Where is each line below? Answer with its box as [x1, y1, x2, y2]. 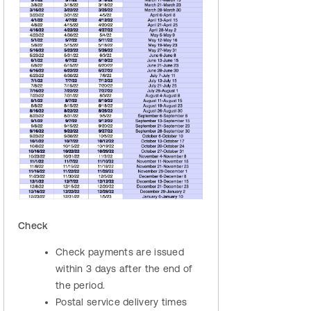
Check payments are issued [56, 246, 184, 258]
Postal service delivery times [56, 296, 187, 308]
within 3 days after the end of [56, 262, 193, 274]
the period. [56, 279, 106, 291]
